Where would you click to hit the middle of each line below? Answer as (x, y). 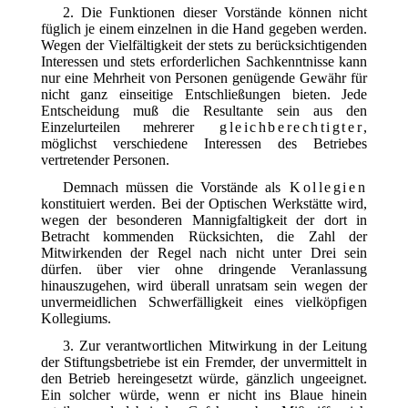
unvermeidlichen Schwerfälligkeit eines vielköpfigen (204, 301)
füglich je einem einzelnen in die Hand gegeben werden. (204, 28)
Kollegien (329, 187)
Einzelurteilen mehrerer (129, 127)
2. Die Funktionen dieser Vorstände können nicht (215, 12)
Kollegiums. (76, 318)
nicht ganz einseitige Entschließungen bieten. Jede (204, 94)
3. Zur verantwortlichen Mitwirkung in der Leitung (215, 345)
